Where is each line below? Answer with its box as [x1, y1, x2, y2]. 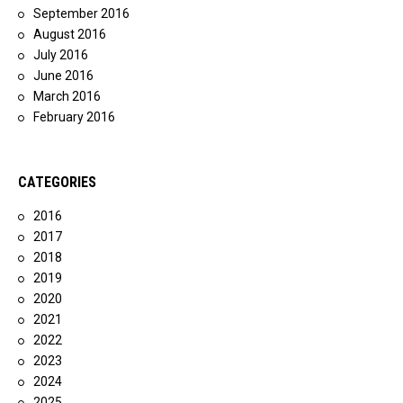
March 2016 [33, 89, 101, 103]
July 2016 [33, 48, 88, 62]
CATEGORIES [18, 174, 96, 191]
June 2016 [33, 68, 94, 83]
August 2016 [33, 27, 106, 41]
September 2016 [33, 6, 130, 21]
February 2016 [33, 110, 115, 124]
